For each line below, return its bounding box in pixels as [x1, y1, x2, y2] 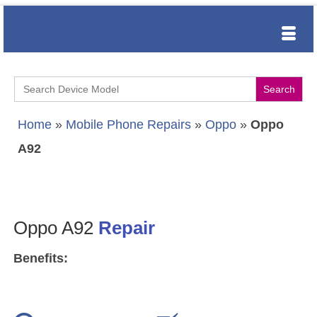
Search [13, 75, 56, 89]
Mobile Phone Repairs [66, 117, 191, 132]
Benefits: [13, 251, 68, 266]
